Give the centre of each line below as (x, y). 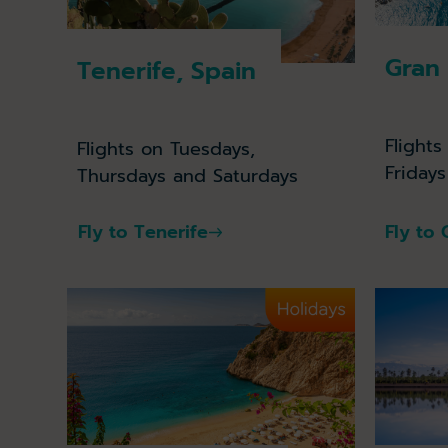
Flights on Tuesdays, (166, 148)
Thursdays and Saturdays (188, 175)
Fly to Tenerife (142, 232)
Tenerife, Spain (167, 70)
